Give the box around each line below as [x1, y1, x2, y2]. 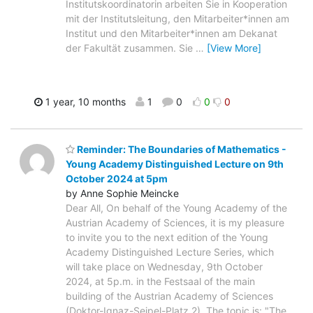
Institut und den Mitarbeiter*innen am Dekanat [66, 27, 277, 40]
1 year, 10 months [42, 96, 126, 108]
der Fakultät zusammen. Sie [66, 42, 196, 54]
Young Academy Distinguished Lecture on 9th [66, 157, 284, 170]
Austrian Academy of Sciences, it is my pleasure [66, 216, 284, 228]
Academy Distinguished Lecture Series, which [66, 245, 274, 258]
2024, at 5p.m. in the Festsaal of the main [66, 275, 255, 287]
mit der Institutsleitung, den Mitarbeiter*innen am [66, 13, 289, 25]
